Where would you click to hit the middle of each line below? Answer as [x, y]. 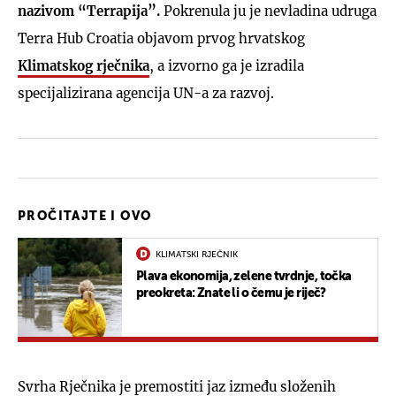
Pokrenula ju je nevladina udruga [270, 11]
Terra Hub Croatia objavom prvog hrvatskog [161, 38]
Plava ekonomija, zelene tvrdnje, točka [244, 277]
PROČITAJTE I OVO [85, 217]
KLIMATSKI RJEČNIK [197, 255]
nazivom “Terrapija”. [91, 11]
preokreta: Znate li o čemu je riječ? [231, 293]
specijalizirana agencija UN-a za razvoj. [146, 93]
